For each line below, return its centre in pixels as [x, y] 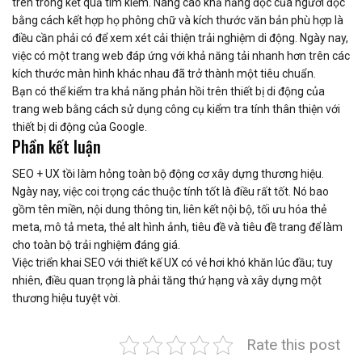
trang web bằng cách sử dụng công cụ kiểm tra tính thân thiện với [176, 109]
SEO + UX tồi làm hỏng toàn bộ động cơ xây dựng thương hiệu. [168, 173]
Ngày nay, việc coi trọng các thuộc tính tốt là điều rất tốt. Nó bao [170, 191]
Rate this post [293, 344]
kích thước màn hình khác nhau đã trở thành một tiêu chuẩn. [164, 73]
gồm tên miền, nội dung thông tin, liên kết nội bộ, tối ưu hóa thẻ [169, 209]
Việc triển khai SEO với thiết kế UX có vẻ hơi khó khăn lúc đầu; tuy [173, 262]
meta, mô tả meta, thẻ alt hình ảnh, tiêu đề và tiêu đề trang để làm [177, 227]
